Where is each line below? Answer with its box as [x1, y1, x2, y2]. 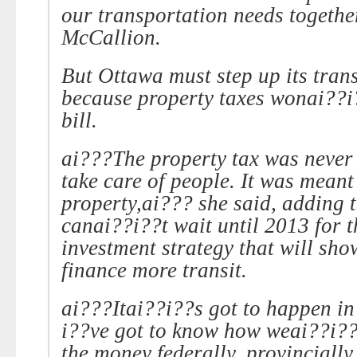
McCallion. [61, 25, 161, 49]
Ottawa [98, 64, 163, 88]
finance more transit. [61, 258, 247, 282]
